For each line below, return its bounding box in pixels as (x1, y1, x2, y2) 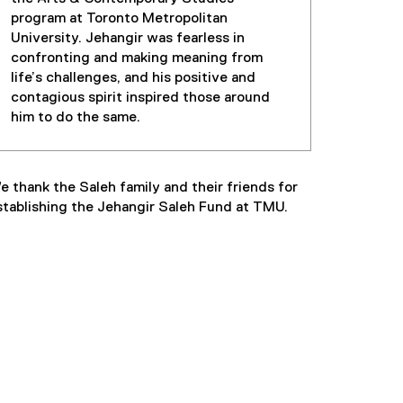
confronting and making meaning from (11, 51, 263, 67)
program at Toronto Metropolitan (11, 12, 228, 27)
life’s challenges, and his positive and (11, 71, 255, 86)
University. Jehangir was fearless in (11, 31, 245, 47)
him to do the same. (11, 111, 140, 126)
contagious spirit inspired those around (11, 91, 270, 106)
